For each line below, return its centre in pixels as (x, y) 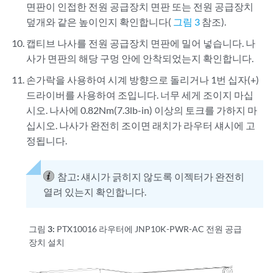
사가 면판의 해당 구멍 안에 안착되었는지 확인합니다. (140, 58)
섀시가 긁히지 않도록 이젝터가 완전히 (163, 177)
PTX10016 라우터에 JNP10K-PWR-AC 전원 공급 (150, 229)
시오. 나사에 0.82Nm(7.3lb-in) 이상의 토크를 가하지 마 (142, 110)
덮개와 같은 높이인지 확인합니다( (100, 22)
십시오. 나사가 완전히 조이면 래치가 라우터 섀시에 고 (141, 126)
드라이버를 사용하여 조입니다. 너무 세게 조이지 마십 (140, 95)
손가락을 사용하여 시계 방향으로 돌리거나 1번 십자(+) (143, 80)
